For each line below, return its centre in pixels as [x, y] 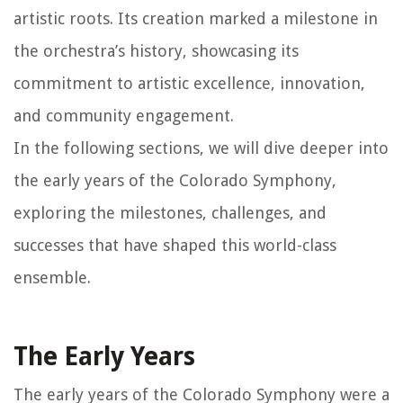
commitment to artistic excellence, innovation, [189, 83]
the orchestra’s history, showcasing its [156, 50]
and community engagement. [124, 115]
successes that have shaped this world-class [175, 245]
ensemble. [52, 277]
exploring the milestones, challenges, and [170, 212]
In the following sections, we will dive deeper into [201, 148]
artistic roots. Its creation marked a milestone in [196, 18]
